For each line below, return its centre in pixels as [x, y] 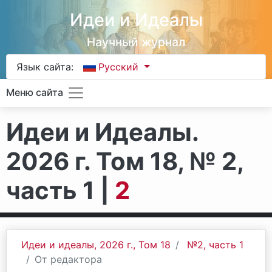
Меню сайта [35, 93]
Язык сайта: [45, 67]
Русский [120, 67]
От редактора [68, 259]
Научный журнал [136, 42]
